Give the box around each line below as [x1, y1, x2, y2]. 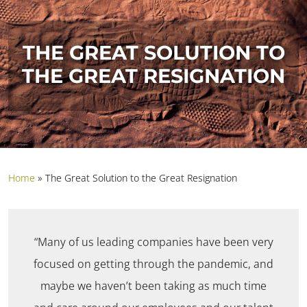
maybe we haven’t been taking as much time [40, 278, 267, 293]
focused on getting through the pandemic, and [34, 256, 273, 271]
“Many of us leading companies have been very [34, 234, 273, 249]
